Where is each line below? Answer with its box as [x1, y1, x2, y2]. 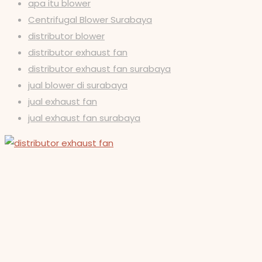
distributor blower [28, 29, 105, 42]
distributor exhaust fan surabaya [28, 62, 171, 75]
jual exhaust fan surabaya [28, 111, 140, 124]
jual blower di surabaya [28, 78, 127, 91]
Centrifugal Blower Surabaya [28, 13, 152, 26]
